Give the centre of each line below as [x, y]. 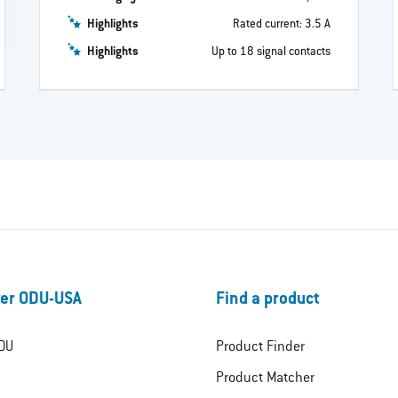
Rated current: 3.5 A [281, 24]
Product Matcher [265, 379]
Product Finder [260, 347]
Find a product [267, 300]
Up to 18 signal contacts [271, 52]
